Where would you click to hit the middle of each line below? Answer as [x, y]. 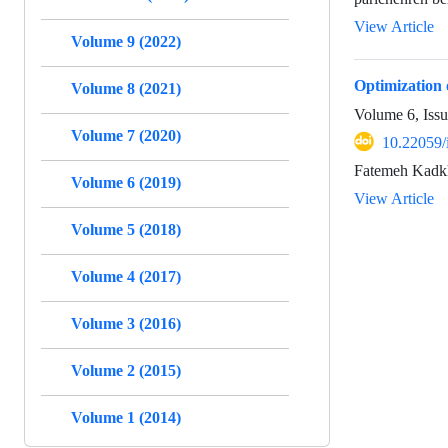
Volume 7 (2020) [126, 135]
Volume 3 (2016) [126, 323]
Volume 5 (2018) [126, 229]
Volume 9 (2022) [126, 41]
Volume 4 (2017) [126, 276]
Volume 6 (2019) [126, 182]
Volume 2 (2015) [126, 370]
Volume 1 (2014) [126, 417]
